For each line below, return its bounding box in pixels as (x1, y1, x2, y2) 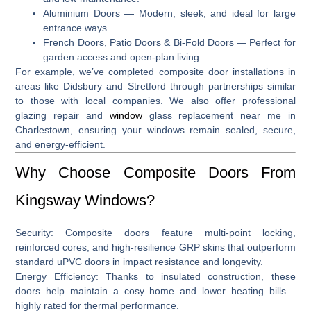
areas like (15, 80, 64, 92)
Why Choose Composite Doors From (15, 163, 296, 181)
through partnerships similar (165, 80, 296, 92)
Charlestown (15, 124, 71, 135)
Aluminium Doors (43, 7, 120, 19)
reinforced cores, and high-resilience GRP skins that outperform (15, 241, 296, 253)
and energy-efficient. (15, 138, 106, 150)
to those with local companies (15, 94, 160, 106)
